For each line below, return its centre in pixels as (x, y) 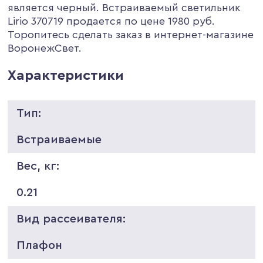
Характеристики (66, 75)
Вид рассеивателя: (71, 219)
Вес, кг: (38, 166)
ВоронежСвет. (45, 48)
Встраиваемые (59, 139)
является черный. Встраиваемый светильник (124, 7)
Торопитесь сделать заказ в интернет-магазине (131, 34)
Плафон (40, 245)
